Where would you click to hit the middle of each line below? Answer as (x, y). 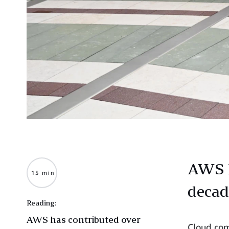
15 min (43, 172)
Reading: (41, 202)
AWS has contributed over (84, 219)
